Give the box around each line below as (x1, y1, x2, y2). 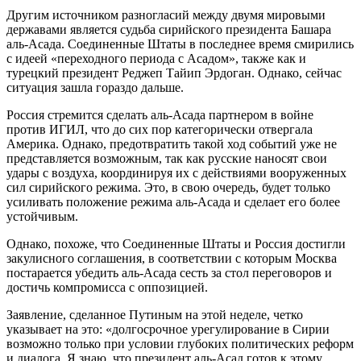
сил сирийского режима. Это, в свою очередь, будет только (6, 180, 330, 194)
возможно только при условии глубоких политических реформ (6, 336, 354, 351)
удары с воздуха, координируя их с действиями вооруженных (6, 165, 346, 180)
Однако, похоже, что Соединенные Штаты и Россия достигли (6, 236, 346, 251)
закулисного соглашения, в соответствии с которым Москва (6, 251, 337, 265)
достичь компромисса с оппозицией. (6, 280, 208, 294)
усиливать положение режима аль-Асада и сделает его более (6, 194, 340, 209)
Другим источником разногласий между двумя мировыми (6, 7, 326, 22)
